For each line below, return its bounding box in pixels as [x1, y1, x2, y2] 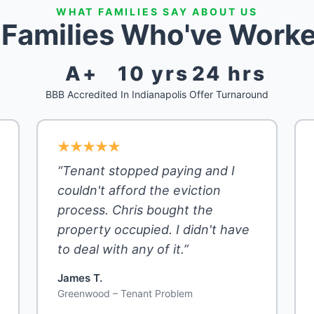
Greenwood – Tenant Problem [57, 287, 193, 300]
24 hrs [191, 62, 266, 86]
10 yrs [118, 62, 189, 86]
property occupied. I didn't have [57, 222, 250, 238]
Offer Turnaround [189, 88, 268, 101]
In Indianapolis [121, 88, 186, 101]
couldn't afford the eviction [57, 183, 221, 198]
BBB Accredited [46, 88, 118, 101]
